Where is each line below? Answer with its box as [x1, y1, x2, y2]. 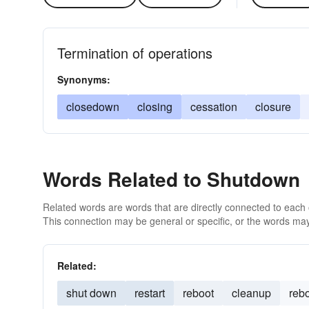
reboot [183, 285, 214, 301]
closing [137, 99, 172, 114]
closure [255, 99, 291, 114]
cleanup [232, 285, 271, 301]
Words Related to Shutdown [43, 165, 300, 193]
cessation [190, 99, 237, 114]
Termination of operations [57, 43, 212, 63]
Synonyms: [57, 72, 110, 86]
